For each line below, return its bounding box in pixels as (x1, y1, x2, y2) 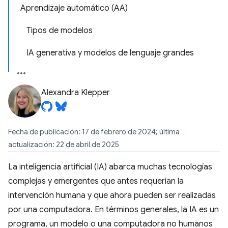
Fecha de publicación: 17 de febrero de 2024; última (8, 127, 180, 136)
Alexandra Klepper (41, 88, 110, 98)
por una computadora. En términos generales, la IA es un (8, 205, 219, 215)
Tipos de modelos (26, 25, 93, 36)
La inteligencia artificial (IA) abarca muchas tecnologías (8, 162, 212, 172)
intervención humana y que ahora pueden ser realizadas (8, 190, 216, 201)
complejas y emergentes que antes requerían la (8, 176, 184, 186)
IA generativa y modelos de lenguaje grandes (26, 48, 194, 58)
